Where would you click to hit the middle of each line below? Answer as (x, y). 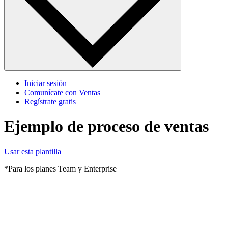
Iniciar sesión (46, 83)
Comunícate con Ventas (62, 92)
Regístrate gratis (50, 101)
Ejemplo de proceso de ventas (106, 126)
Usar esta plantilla (33, 151)
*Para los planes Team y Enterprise (60, 168)
